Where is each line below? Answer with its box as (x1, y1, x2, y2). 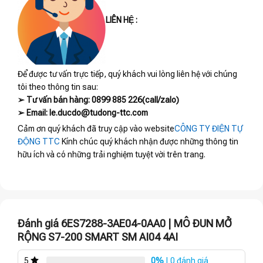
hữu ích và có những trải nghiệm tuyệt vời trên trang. (18, 149, 205, 159)
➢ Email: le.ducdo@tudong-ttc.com (18, 107, 148, 117)
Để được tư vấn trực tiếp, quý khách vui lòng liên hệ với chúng (18, 69, 237, 79)
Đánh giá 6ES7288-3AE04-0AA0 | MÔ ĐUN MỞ (18, 217, 232, 230)
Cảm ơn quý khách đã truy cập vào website (18, 123, 174, 133)
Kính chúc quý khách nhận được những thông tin (60, 136, 238, 146)
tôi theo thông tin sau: (18, 82, 98, 92)
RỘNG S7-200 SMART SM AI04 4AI (18, 230, 178, 243)
